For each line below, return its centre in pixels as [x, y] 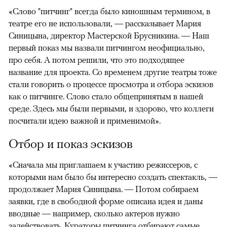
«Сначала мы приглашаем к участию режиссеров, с [103, 165]
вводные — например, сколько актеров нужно [94, 214]
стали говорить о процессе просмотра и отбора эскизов [111, 84]
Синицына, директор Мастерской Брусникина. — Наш [109, 36]
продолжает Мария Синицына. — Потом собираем [104, 189]
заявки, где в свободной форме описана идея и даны [106, 201]
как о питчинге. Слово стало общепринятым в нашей [106, 97]
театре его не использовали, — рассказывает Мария [105, 24]
